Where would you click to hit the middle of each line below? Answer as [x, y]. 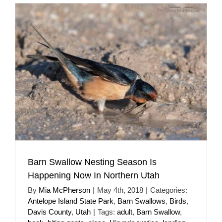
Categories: [169, 190]
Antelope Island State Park [71, 201]
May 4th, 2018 [120, 190]
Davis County [50, 212]
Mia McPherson [64, 190]
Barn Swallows [141, 201]
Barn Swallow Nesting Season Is [92, 162]
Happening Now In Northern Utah [94, 175]
